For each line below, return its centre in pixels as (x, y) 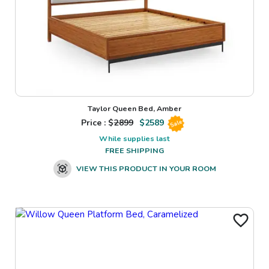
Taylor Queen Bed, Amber (134, 109)
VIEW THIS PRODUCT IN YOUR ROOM (146, 169)
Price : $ (97, 123)
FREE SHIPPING (134, 151)
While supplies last (134, 139)
